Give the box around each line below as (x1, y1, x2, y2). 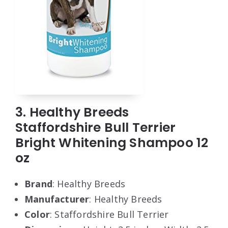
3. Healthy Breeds (15, 103, 129, 121)
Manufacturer (24, 192, 90, 205)
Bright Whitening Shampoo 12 (15, 133, 209, 152)
